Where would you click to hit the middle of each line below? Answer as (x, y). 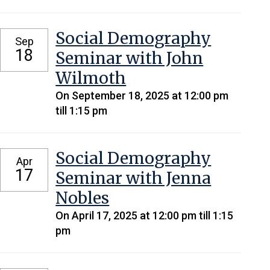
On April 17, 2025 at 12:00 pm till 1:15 (145, 215)
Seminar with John (130, 58)
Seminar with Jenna (133, 178)
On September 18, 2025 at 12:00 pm (142, 95)
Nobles (83, 198)
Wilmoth (91, 78)
